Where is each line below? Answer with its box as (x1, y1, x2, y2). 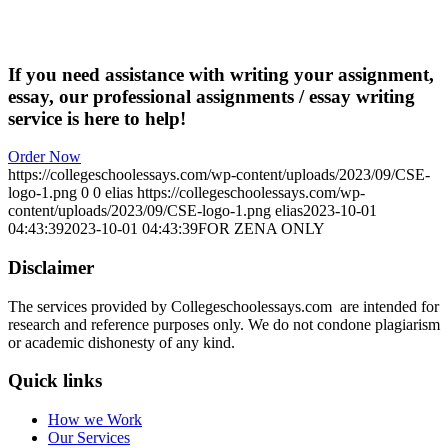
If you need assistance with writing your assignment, (8, 63, 434, 85)
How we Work (48, 411, 142, 429)
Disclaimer (8, 256, 94, 278)
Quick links (8, 370, 102, 392)
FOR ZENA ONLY (198, 220, 325, 238)
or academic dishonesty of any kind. (8, 333, 235, 351)
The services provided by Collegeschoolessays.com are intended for (8, 297, 439, 315)
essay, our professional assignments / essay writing (8, 85, 415, 107)
